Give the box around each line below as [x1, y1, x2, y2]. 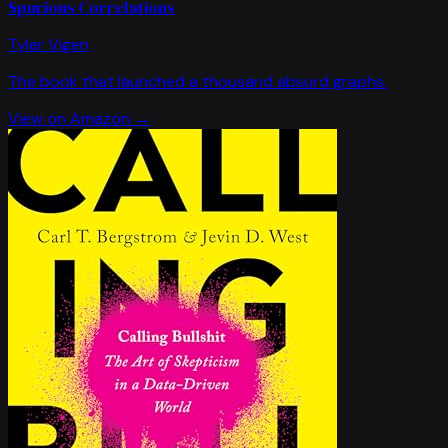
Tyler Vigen [8, 34, 89, 56]
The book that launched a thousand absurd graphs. [8, 71, 387, 93]
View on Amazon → [8, 108, 150, 130]
